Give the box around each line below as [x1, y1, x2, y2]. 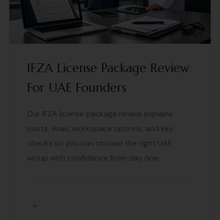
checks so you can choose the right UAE [27, 137, 172, 148]
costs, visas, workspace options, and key [27, 123, 173, 134]
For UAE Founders [27, 80, 126, 95]
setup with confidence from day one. [27, 152, 160, 163]
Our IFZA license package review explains [27, 108, 173, 119]
